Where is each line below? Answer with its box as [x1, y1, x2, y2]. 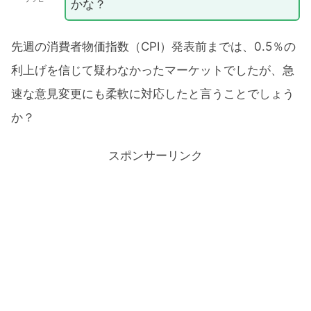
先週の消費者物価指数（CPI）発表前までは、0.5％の [11, 40, 296, 54]
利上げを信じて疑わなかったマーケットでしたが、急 [11, 63, 294, 78]
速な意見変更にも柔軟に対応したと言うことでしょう [11, 87, 294, 101]
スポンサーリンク [108, 148, 203, 162]
